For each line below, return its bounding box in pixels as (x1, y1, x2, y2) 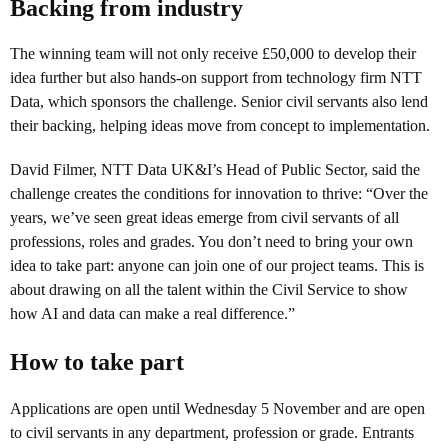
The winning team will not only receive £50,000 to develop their (10, 45, 416, 63)
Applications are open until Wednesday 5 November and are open (10, 399, 425, 417)
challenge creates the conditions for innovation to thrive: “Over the (10, 185, 428, 203)
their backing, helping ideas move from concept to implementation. (10, 117, 430, 135)
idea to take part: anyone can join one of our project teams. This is (10, 257, 424, 275)
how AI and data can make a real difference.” (10, 305, 295, 323)
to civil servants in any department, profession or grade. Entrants (10, 423, 414, 441)
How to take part (10, 349, 184, 376)
